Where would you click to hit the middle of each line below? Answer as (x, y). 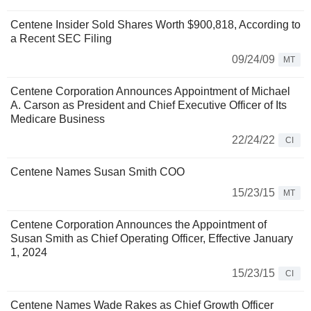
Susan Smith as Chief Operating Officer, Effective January (152, 239)
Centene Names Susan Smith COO (98, 172)
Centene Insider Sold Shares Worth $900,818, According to (155, 25)
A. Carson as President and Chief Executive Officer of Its (149, 106)
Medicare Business (58, 119)
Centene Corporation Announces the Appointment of (138, 225)
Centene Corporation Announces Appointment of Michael (150, 92)
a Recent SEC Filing (61, 39)
